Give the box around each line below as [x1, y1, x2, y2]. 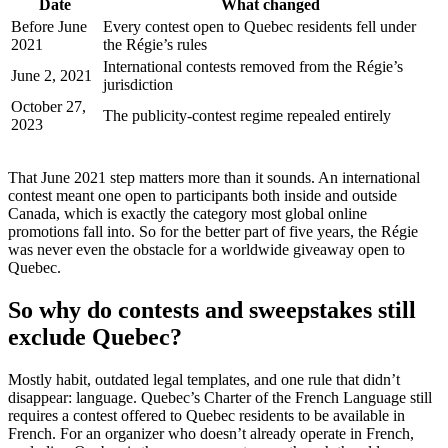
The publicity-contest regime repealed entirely [103, 107, 391, 125]
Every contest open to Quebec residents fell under [103, 18, 416, 36]
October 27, [11, 98, 86, 116]
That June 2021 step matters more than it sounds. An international [8, 169, 420, 187]
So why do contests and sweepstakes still [8, 296, 416, 323]
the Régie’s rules [103, 36, 207, 54]
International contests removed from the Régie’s [103, 58, 403, 76]
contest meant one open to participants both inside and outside [8, 187, 397, 205]
